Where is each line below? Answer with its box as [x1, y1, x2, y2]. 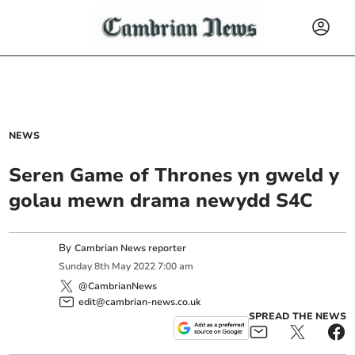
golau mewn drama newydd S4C [9, 188, 314, 213]
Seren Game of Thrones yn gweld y [9, 162, 340, 188]
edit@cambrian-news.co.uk [78, 295, 201, 308]
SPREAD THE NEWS [248, 309, 346, 323]
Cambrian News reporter [74, 242, 187, 254]
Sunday [59, 260, 93, 273]
